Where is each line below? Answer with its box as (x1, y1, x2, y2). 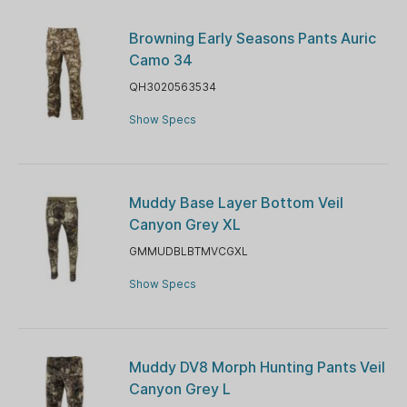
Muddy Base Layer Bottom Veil (128, 194, 343, 213)
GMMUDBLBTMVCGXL (128, 244, 248, 259)
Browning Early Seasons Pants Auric (128, 29, 376, 48)
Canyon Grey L (128, 380, 231, 399)
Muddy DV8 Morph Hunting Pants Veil (128, 358, 385, 377)
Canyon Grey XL (128, 215, 241, 234)
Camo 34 (128, 51, 193, 70)
